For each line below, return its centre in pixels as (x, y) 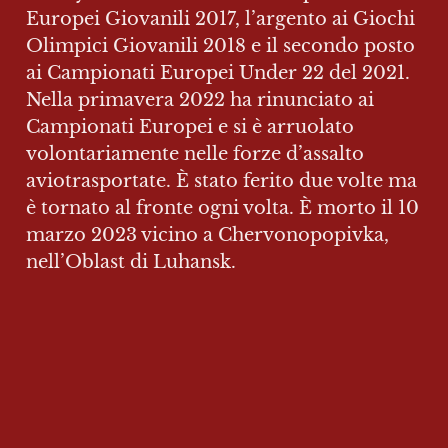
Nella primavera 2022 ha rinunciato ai (200, 99)
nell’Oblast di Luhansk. (131, 261)
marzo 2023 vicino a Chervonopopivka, (207, 234)
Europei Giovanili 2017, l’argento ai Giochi (220, 18)
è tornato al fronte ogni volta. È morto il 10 (222, 207)
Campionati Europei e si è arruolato (190, 126)
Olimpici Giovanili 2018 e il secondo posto (220, 45)
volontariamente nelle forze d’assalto (195, 153)
